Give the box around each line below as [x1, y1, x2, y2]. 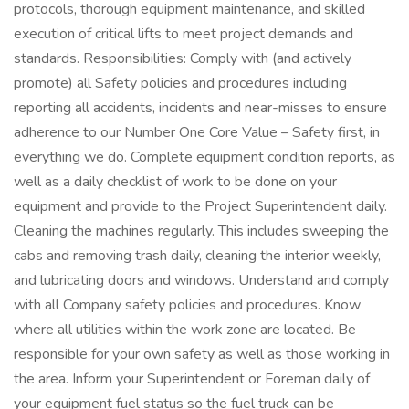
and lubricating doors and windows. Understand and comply [14, 270, 389, 290]
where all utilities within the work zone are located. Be [14, 320, 356, 340]
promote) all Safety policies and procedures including [14, 73, 347, 93]
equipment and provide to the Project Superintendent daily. [14, 196, 387, 216]
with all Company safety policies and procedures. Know [14, 295, 361, 315]
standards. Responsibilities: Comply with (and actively [14, 48, 351, 68]
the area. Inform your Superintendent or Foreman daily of [14, 369, 370, 389]
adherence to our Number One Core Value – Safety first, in [14, 122, 380, 142]
